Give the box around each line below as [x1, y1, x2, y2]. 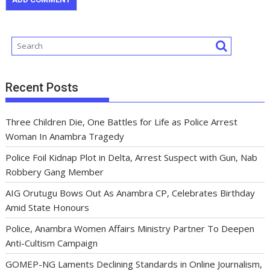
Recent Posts [5, 80, 79, 95]
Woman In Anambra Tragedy [5, 130, 125, 143]
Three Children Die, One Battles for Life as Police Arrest [5, 116, 238, 128]
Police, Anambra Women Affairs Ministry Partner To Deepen [5, 222, 255, 235]
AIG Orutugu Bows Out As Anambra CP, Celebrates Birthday [5, 187, 256, 199]
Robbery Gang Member [5, 166, 104, 178]
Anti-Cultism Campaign [5, 237, 98, 250]
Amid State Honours [5, 201, 90, 214]
